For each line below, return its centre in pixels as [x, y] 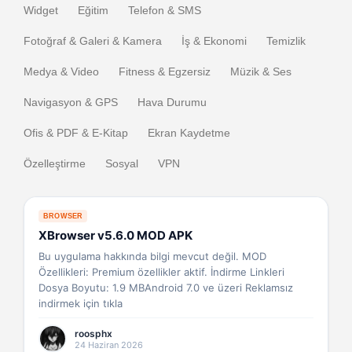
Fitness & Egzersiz [165, 71]
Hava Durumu [172, 102]
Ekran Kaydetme [189, 133]
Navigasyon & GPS [71, 102]
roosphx [93, 333]
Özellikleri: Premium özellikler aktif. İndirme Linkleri [161, 272]
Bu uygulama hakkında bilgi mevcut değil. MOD [152, 256]
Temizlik [286, 41]
